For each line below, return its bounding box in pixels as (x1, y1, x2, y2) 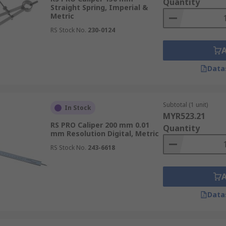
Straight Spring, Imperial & (50, 3, 148, 12)
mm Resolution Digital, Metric (50, 129, 159, 138)
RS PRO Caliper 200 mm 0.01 (50, 120, 149, 130)
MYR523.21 (162, 110, 205, 122)
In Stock (64, 103, 91, 112)
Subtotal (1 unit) (162, 100, 208, 109)
